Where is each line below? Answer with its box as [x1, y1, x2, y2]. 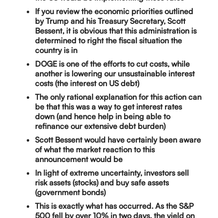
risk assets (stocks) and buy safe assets [35, 178, 169, 188]
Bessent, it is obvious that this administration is [35, 26, 197, 36]
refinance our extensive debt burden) [35, 121, 165, 131]
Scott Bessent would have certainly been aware [35, 135, 201, 145]
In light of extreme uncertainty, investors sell [35, 168, 189, 178]
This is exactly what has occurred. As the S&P [35, 201, 194, 211]
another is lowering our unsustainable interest [35, 69, 195, 79]
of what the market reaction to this [35, 145, 155, 155]
